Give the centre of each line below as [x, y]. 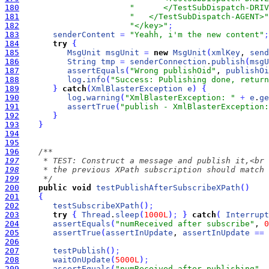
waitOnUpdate [82, 260]
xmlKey [226, 53]
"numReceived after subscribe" [185, 224]
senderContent [84, 35]
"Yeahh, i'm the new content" [197, 35]
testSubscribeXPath [96, 206]
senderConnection [168, 62]
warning [103, 98]
